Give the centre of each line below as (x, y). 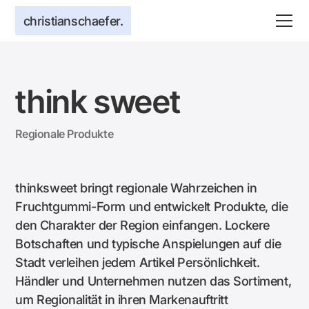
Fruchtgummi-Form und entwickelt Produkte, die (152, 207)
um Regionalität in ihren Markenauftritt (122, 300)
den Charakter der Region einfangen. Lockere (143, 225)
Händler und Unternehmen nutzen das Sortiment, (153, 281)
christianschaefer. (73, 21)
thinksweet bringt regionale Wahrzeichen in (136, 188)
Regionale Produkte (64, 133)
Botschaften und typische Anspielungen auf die (148, 244)
